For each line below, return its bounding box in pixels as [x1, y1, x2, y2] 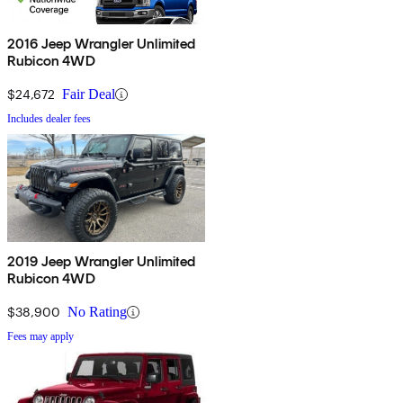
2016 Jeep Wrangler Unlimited [7, 35, 196, 53]
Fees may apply [7, 330, 74, 344]
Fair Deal [62, 86, 115, 103]
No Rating [67, 304, 127, 320]
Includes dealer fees [7, 112, 91, 126]
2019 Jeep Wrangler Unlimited [7, 253, 196, 271]
